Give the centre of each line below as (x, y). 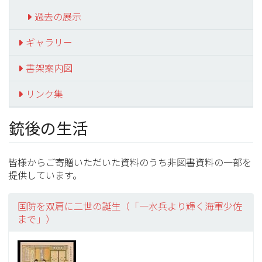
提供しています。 (45, 175)
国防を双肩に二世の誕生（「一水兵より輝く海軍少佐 (130, 206)
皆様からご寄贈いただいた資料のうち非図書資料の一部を (130, 162)
